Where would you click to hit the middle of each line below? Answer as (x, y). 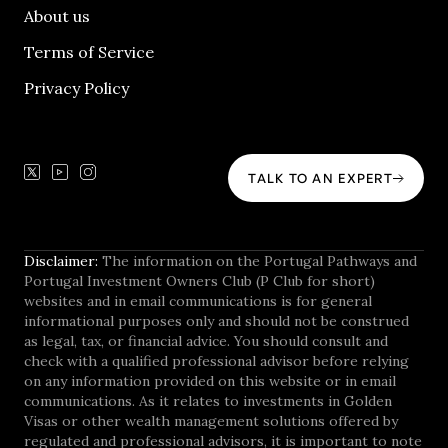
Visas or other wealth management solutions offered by (211, 421)
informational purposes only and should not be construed (216, 321)
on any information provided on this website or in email (210, 381)
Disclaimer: (61, 261)
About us (57, 16)
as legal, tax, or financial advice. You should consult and (206, 341)
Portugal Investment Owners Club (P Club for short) (199, 281)
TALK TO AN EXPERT (320, 178)
